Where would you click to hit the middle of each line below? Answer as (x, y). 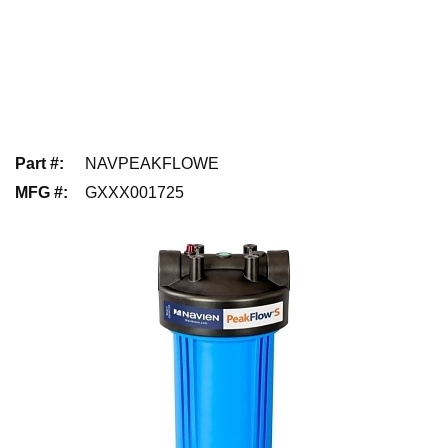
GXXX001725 (134, 192)
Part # (37, 163)
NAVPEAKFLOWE (152, 163)
